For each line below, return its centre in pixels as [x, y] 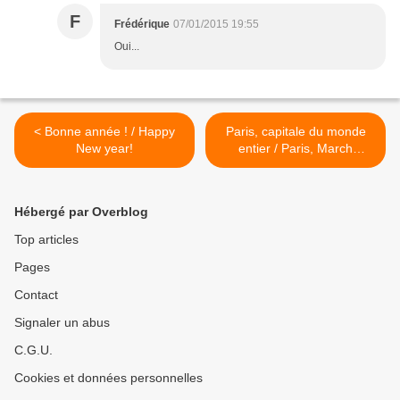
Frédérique [142, 25]
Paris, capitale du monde [296, 132]
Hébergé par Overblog [81, 212]
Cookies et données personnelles [108, 378]
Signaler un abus [62, 323]
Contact [36, 295]
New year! [104, 149]
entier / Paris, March [296, 149]
